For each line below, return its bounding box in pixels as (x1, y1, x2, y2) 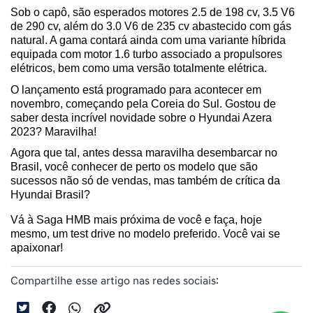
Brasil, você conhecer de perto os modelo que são (10, 161, 258, 173)
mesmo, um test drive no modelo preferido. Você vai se (10, 228, 280, 240)
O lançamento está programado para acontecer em (10, 83, 261, 96)
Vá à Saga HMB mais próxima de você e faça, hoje (10, 214, 262, 226)
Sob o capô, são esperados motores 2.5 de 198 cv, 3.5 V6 (10, 6, 295, 19)
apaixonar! (10, 242, 63, 254)
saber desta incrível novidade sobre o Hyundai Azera (10, 111, 272, 124)
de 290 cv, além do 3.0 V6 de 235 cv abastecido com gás (10, 20, 291, 33)
